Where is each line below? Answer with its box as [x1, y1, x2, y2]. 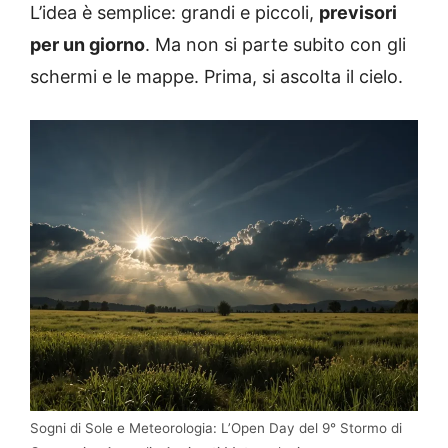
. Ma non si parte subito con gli [145, 34, 406, 56]
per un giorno [30, 34, 145, 56]
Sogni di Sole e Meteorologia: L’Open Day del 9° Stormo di [30, 420, 402, 437]
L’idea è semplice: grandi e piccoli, [30, 2, 319, 24]
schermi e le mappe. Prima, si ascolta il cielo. [30, 66, 403, 88]
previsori [319, 2, 397, 24]
